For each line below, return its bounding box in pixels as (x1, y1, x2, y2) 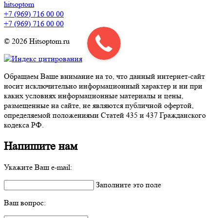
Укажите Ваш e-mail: (4, 163, 72, 172)
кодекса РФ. (4, 120, 44, 129)
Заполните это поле (96, 180, 161, 190)
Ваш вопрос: (4, 198, 46, 208)
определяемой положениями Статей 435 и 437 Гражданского (4, 110, 206, 120)
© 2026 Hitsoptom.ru (4, 36, 70, 46)
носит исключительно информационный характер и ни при (4, 81, 202, 91)
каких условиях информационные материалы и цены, (4, 91, 183, 100)
